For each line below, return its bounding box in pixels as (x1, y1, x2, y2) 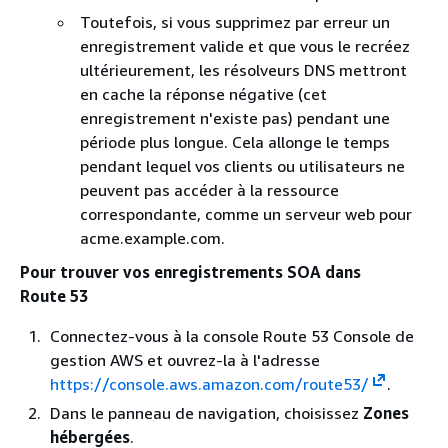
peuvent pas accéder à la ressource (80, 180, 339, 201)
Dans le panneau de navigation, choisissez (50, 403, 363, 424)
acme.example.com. (80, 228, 225, 249)
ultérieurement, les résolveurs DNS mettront (80, 60, 407, 81)
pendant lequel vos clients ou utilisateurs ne (80, 156, 405, 177)
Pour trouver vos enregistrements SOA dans (20, 262, 361, 283)
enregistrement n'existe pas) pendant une (80, 108, 390, 129)
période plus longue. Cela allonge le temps (80, 132, 390, 153)
